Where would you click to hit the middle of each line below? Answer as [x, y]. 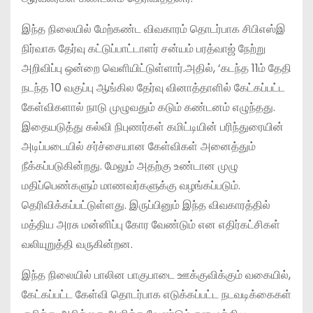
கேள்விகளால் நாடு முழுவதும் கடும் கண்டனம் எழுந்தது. [148, 107]
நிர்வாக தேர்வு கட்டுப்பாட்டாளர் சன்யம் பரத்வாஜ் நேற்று [144, 48]
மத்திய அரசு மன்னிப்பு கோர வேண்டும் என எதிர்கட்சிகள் [151, 224]
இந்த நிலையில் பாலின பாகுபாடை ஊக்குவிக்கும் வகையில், [156, 275]
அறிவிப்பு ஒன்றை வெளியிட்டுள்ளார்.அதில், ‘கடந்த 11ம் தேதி [156, 68]
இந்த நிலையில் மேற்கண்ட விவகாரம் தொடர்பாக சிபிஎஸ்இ [154, 29]
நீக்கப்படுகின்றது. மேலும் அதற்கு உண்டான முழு [130, 166]
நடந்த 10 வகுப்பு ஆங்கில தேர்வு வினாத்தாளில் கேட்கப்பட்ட [153, 87]
